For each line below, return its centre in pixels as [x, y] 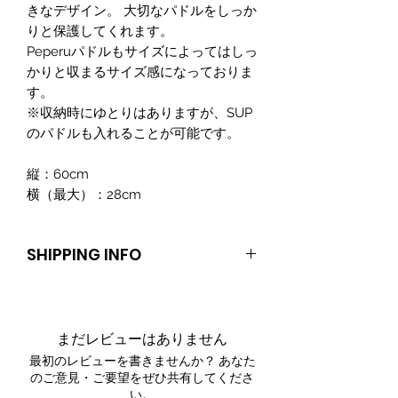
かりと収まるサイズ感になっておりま [140, 72]
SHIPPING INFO [84, 255]
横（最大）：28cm [84, 195]
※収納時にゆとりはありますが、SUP [139, 113]
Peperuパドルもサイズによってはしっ [142, 52]
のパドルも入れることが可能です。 [133, 133]
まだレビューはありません [142, 339]
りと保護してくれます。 [100, 31]
